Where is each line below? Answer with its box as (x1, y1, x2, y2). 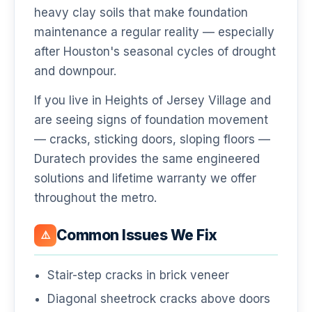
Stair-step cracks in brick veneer (47, 267, 230, 282)
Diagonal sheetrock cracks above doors (47, 292, 271, 306)
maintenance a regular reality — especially (34, 24, 274, 39)
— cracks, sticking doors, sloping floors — (34, 132, 270, 147)
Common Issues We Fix (56, 226, 217, 244)
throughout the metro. (34, 191, 157, 205)
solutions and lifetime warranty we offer (34, 171, 256, 186)
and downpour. (34, 63, 116, 78)
